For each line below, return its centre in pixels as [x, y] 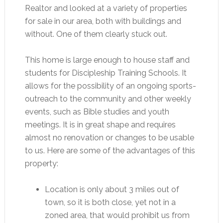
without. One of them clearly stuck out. [96, 34]
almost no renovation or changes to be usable [109, 137]
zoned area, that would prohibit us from [117, 215]
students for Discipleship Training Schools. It [106, 73]
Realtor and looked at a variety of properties [106, 8]
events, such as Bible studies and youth [97, 111]
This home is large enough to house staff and [107, 60]
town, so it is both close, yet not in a [110, 202]
